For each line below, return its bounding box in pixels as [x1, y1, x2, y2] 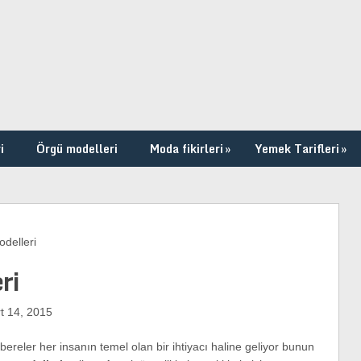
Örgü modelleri [36, 139, 118, 158]
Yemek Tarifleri [255, 139, 339, 158]
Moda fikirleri [150, 139, 223, 158]
